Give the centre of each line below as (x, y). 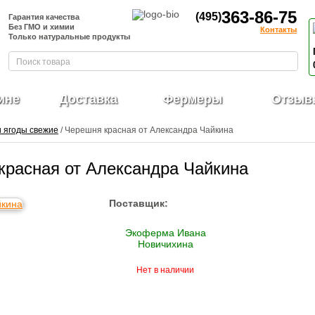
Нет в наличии (165, 270)
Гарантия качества (44, 17)
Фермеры (192, 99)
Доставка (88, 99)
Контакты (278, 30)
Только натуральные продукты (69, 37)
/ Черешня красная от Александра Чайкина (146, 130)
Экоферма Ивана (165, 233)
